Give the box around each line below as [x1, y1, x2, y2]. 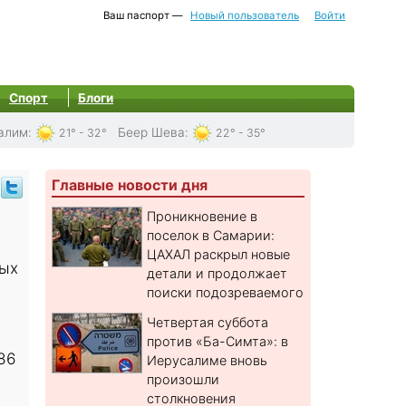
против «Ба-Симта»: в [147, 333, 289, 350]
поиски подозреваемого [147, 285, 304, 301]
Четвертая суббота [147, 314, 269, 331]
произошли [147, 372, 220, 388]
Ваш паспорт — [101, 9, 186, 22]
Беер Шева [118, 125, 185, 140]
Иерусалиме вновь [147, 353, 268, 369]
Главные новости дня [52, 176, 208, 195]
